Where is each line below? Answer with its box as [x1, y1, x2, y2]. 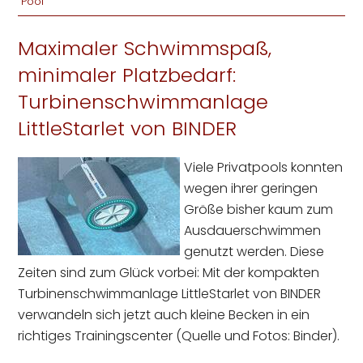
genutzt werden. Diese [184, 242, 325, 262]
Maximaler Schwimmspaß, [18, 34, 272, 62]
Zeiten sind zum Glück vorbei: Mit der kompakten [18, 263, 320, 283]
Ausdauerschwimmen [184, 221, 322, 241]
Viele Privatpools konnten [184, 158, 344, 177]
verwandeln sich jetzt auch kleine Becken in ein [18, 305, 310, 325]
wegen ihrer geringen [184, 179, 318, 199]
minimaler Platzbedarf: [18, 61, 237, 88]
